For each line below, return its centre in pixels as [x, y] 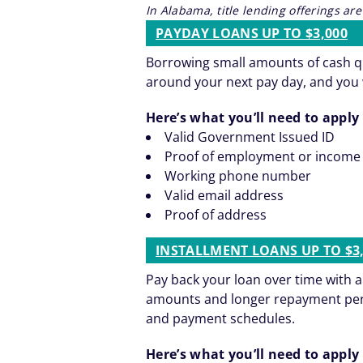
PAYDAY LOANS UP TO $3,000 [252, 34]
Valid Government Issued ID [250, 137]
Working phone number [238, 176]
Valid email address [224, 196]
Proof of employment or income [263, 157]
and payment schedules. [220, 319]
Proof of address [216, 215]
